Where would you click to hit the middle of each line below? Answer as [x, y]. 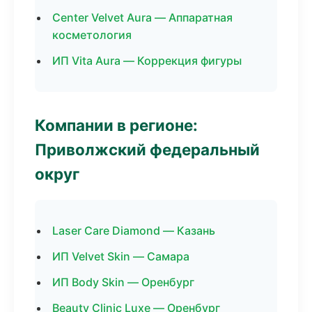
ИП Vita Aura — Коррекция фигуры [147, 61]
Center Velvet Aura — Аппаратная [142, 17]
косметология [92, 35]
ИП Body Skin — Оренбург [123, 282]
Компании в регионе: [116, 125]
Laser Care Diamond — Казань [134, 231]
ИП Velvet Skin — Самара [121, 256]
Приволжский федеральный [147, 149]
